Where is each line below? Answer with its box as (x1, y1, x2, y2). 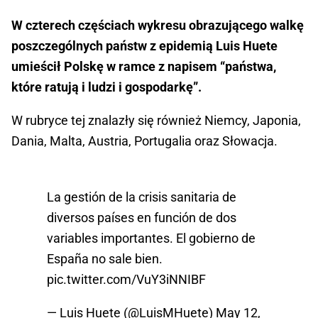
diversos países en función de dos (47, 210, 236, 226)
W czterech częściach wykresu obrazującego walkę (11, 18, 304, 33)
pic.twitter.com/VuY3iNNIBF (47, 272, 206, 287)
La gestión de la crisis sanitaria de (47, 190, 236, 205)
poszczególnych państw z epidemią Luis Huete (11, 38, 278, 54)
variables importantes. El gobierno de (47, 231, 256, 246)
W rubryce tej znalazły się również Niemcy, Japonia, (11, 113, 301, 128)
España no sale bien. (47, 251, 163, 267)
